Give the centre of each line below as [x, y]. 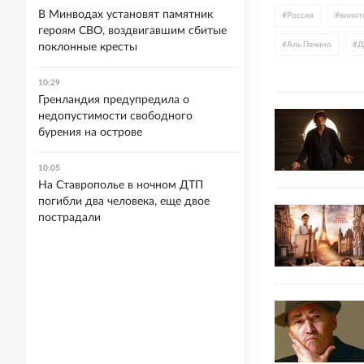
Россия [300, 15]
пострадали [69, 218]
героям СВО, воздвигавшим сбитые [132, 31]
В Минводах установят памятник [126, 15]
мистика [303, 74]
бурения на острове [90, 132]
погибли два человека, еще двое [124, 201]
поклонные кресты [88, 47]
